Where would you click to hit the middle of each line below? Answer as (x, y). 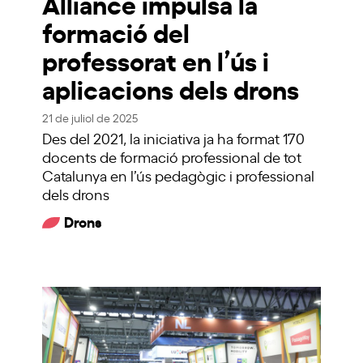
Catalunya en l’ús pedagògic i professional (179, 175)
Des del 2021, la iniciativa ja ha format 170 (174, 138)
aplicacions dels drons (171, 88)
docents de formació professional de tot (172, 157)
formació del (116, 32)
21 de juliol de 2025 (90, 117)
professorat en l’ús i (156, 60)
